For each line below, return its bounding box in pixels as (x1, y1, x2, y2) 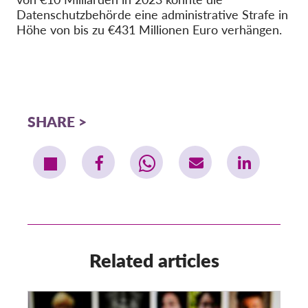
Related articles (89, 249, 219, 272)
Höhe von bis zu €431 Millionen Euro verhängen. (16, 22, 282, 37)
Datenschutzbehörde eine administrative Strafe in (16, 7, 288, 22)
